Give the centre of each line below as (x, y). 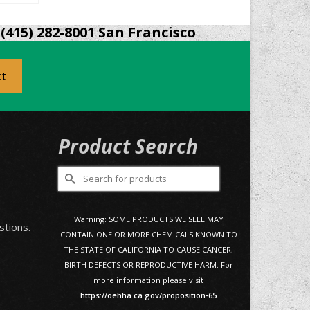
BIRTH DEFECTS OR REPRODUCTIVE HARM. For (148, 264)
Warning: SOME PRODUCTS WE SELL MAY (148, 219)
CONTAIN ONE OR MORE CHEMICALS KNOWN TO (148, 234)
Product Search (128, 146)
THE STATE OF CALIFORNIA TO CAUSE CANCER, (149, 249)
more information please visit (149, 280)
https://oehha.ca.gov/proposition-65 (149, 295)
